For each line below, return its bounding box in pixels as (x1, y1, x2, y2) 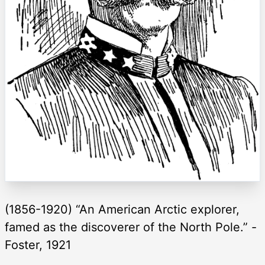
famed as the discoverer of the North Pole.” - (5, 219, 257, 234)
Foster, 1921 (5, 237, 71, 252)
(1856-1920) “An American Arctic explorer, (5, 202, 240, 216)
